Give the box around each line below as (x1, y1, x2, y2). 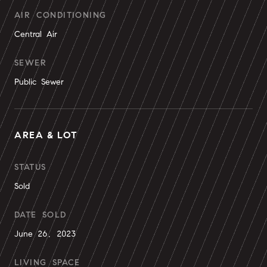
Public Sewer (14, 77, 64, 87)
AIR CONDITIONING (14, 10, 107, 20)
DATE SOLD (14, 210, 67, 220)
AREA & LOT (14, 129, 79, 141)
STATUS (14, 162, 46, 172)
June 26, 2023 (14, 229, 76, 239)
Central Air (14, 29, 57, 39)
